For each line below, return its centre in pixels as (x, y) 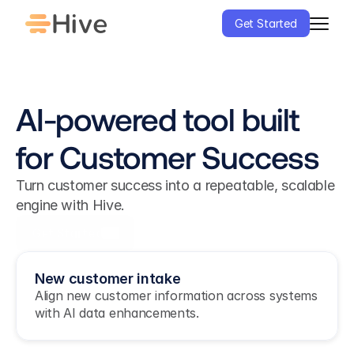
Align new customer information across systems (176, 296)
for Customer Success (168, 156)
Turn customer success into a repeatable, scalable (175, 185)
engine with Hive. (70, 205)
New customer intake (108, 279)
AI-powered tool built (157, 119)
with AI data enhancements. (117, 313)
